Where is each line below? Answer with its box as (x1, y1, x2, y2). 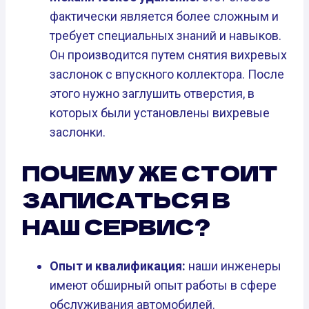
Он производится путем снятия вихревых (50, 47, 287, 62)
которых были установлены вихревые (50, 105, 270, 120)
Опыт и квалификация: (50, 259, 186, 274)
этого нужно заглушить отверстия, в (50, 86, 255, 101)
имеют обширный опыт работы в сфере (50, 278, 277, 293)
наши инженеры (186, 259, 281, 274)
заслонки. (50, 124, 106, 139)
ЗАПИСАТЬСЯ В (22, 183, 230, 215)
